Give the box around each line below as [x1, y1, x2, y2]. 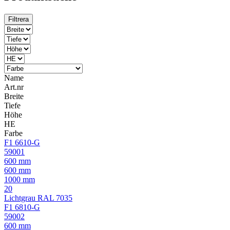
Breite [4, 92, 24, 101]
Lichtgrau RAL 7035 [4, 194, 72, 203]
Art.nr [4, 83, 24, 92]
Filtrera [8, 15, 29, 24]
